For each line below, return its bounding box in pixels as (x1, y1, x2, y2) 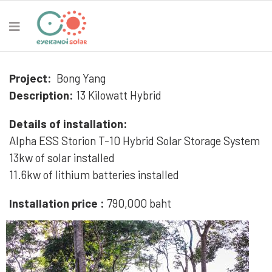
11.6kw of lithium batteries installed (9, 168, 182, 182)
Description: (9, 88, 73, 102)
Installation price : (9, 196, 104, 210)
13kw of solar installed (9, 151, 117, 165)
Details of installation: (9, 117, 130, 131)
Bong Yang (52, 71, 108, 85)
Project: (9, 71, 52, 85)
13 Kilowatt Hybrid (73, 88, 164, 102)
